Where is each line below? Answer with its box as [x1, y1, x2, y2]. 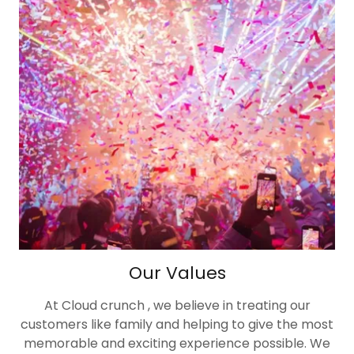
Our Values [128, 261, 226, 286]
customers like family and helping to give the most [21, 315, 333, 334]
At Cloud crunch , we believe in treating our [43, 296, 311, 315]
